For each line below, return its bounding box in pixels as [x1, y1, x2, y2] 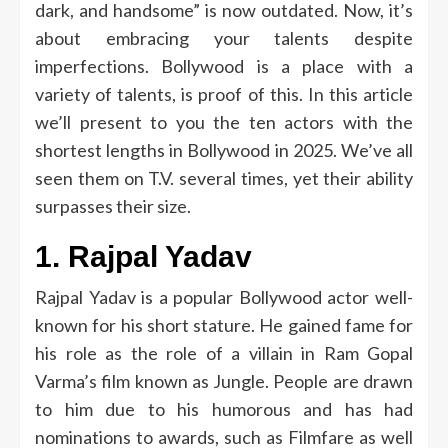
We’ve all [340, 138, 414, 161]
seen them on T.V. [35, 166, 175, 189]
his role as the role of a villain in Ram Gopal [35, 341, 413, 364]
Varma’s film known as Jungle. [35, 369, 270, 392]
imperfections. [35, 54, 149, 77]
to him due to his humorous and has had [35, 397, 413, 420]
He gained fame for [259, 313, 413, 336]
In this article [307, 82, 414, 105]
